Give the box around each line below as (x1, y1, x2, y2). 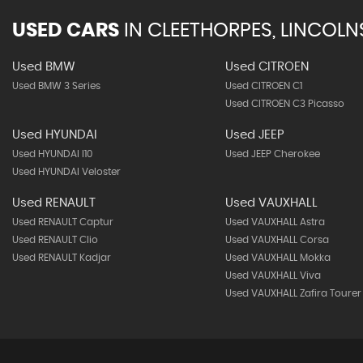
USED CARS (12, 21, 119, 41)
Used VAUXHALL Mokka (224, 253, 331, 263)
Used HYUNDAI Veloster (12, 167, 121, 177)
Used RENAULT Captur (12, 217, 113, 227)
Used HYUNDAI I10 (12, 149, 92, 159)
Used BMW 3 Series (12, 81, 100, 91)
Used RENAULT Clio (12, 235, 98, 245)
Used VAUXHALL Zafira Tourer (224, 288, 361, 298)
